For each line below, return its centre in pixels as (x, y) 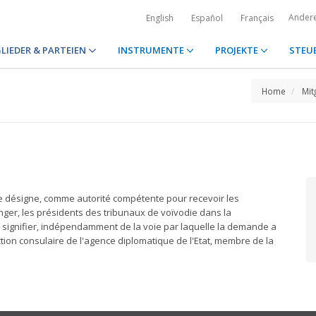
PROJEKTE (237, 50)
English (160, 18)
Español (207, 18)
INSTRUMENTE (152, 50)
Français (257, 18)
